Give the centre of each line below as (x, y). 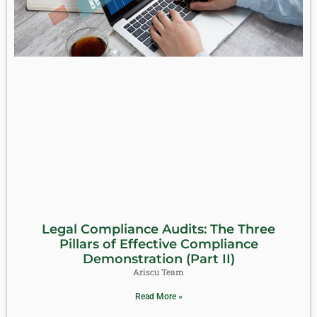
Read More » (158, 296)
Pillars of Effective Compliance (158, 244)
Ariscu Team (158, 271)
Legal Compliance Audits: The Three (158, 229)
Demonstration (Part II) (158, 259)
